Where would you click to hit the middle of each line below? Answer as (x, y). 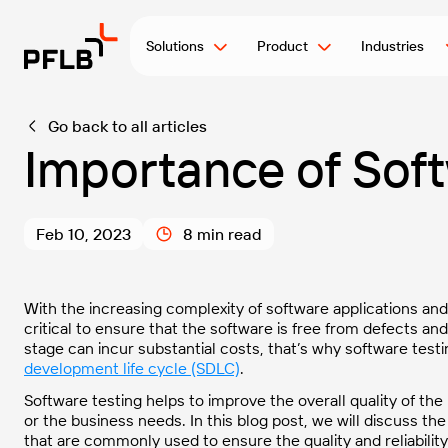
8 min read (222, 234)
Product (283, 46)
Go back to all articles (127, 126)
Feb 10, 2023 (83, 234)
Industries (399, 46)
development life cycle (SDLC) (132, 368)
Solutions (175, 46)
